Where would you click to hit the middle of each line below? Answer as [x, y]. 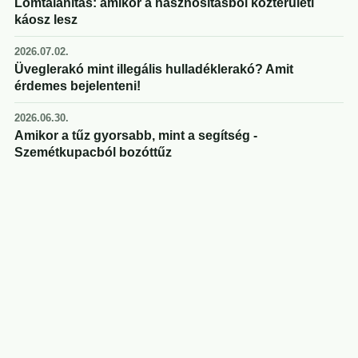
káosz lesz [46, 20]
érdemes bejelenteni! [78, 86]
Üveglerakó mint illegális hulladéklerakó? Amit [154, 70]
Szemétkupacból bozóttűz [93, 153]
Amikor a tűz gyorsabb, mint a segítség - [136, 136]
